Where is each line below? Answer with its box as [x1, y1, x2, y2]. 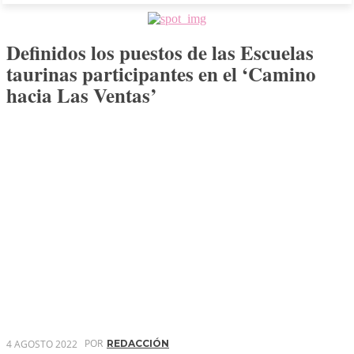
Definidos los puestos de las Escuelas [6, 38, 314, 67]
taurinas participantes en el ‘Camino [6, 59, 316, 88]
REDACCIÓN [107, 337, 169, 350]
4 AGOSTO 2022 [6, 337, 77, 351]
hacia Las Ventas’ [6, 81, 156, 110]
